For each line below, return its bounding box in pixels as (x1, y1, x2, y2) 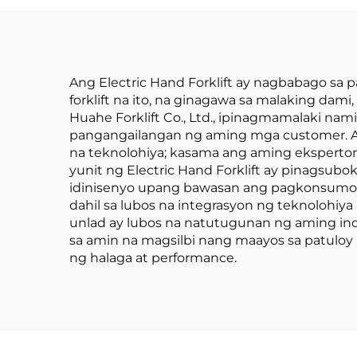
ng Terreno (122, 48, 232, 71)
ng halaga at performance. (69, 250, 237, 265)
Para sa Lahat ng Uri (75, 22, 279, 45)
